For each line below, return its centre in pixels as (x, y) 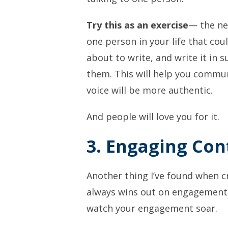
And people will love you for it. (153, 117)
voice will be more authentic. (150, 90)
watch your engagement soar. (152, 208)
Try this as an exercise (137, 25)
